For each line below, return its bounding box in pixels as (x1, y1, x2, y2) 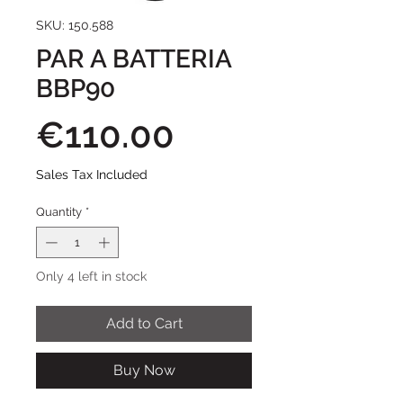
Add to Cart (105, 315, 183, 333)
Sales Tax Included (36, 166, 148, 182)
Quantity (36, 204, 82, 219)
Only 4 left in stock (36, 269, 147, 284)
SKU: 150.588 (36, 17, 113, 32)
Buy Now (112, 362, 175, 380)
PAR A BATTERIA (36, 43, 231, 74)
